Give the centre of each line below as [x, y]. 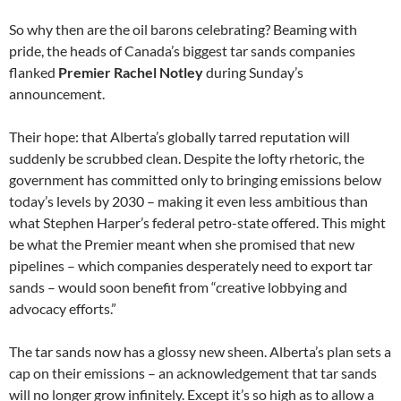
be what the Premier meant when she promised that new [182, 243]
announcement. [57, 93]
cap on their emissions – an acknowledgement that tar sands [193, 372]
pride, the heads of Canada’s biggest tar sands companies [182, 50]
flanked [34, 72]
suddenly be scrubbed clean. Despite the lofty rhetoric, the [187, 158]
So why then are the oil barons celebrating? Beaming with [183, 29]
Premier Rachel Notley [131, 72]
